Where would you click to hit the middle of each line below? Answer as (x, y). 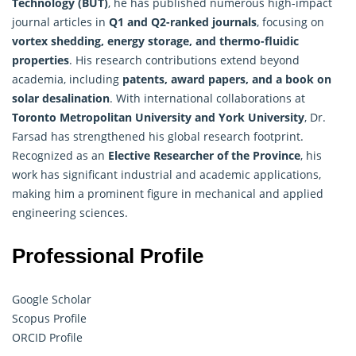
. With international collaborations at (207, 98)
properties (41, 60)
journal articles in (60, 21)
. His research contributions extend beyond (184, 60)
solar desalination (61, 98)
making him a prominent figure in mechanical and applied (168, 193)
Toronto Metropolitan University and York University (158, 117)
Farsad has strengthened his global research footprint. (158, 136)
